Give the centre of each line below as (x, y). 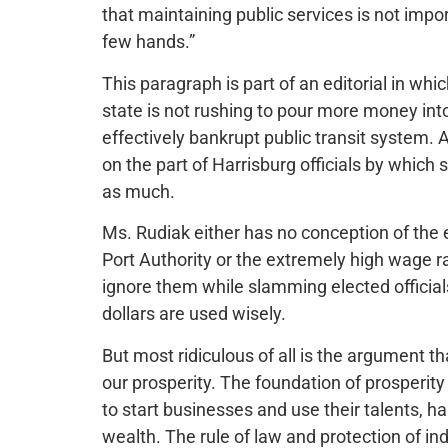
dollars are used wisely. (194, 314)
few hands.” (148, 42)
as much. (138, 191)
